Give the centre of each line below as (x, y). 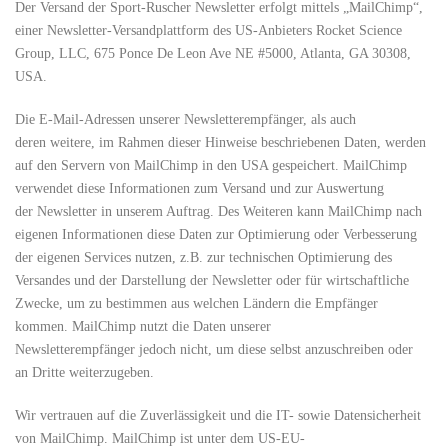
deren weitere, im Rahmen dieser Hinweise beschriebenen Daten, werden (220, 142)
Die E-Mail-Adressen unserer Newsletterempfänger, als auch (185, 119)
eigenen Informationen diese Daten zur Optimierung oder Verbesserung (216, 234)
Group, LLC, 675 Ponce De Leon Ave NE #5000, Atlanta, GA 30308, (213, 53)
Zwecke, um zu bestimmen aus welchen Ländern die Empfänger (196, 303)
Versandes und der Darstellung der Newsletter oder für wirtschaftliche (212, 280)
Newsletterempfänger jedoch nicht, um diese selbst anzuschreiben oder (214, 349)
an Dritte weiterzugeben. (84, 372)
